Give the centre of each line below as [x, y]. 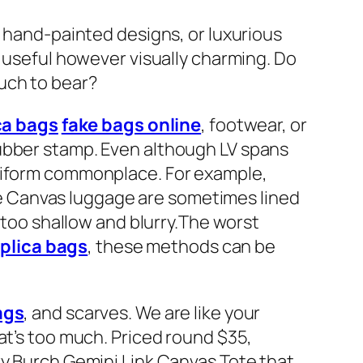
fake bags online [131, 125]
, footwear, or [254, 125]
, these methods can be [182, 247]
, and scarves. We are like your [142, 313]
